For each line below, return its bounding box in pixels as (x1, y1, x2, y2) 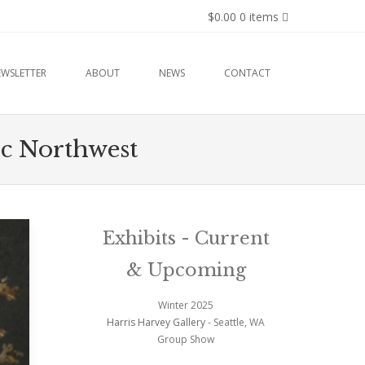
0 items (240, 9, 279, 24)
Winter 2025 (158, 297, 213, 312)
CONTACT (224, 66, 270, 80)
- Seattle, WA (205, 314, 265, 329)
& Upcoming (125, 258, 246, 281)
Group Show (157, 332, 214, 346)
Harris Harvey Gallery (107, 314, 205, 329)
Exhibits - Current (102, 226, 270, 249)
